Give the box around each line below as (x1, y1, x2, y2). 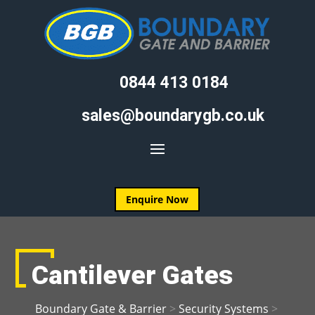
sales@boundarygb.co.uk (82, 106, 264, 126)
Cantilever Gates (31, 260, 233, 291)
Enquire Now (126, 193, 189, 207)
